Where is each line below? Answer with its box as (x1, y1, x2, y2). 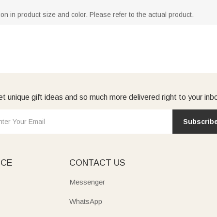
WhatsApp (69, 197, 102, 205)
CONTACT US (69, 157, 125, 168)
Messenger (69, 177, 105, 186)
